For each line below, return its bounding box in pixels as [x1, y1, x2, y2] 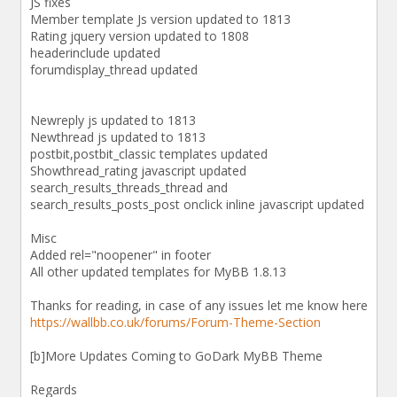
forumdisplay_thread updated [29, 60, 198, 78]
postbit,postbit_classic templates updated [29, 144, 268, 162]
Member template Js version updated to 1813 [29, 10, 291, 27]
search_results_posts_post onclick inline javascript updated [29, 195, 364, 213]
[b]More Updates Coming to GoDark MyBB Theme [29, 346, 323, 364]
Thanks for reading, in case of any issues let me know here [29, 296, 368, 314]
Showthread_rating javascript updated [29, 161, 246, 179]
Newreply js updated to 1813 [29, 111, 196, 128]
